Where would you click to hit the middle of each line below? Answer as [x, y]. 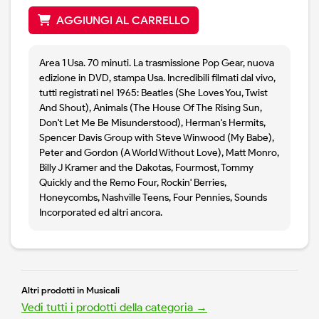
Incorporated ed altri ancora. [101, 213]
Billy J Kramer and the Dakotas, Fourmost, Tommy [146, 168]
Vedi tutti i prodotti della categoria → [114, 308]
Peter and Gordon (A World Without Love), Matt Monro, [159, 153]
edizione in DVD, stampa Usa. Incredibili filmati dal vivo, [157, 78]
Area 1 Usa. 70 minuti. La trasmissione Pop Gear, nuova [157, 63]
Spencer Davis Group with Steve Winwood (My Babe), [157, 138]
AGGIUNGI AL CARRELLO [123, 21]
